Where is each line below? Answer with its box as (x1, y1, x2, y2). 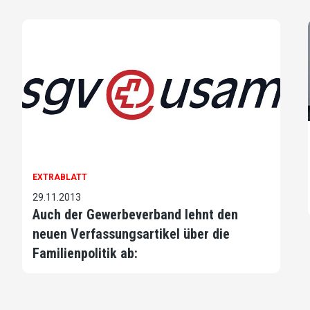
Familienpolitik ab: (33, 244, 138, 262)
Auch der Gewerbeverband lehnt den (33, 206, 238, 223)
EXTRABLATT (33, 172, 87, 182)
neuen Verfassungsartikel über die (33, 225, 230, 242)
